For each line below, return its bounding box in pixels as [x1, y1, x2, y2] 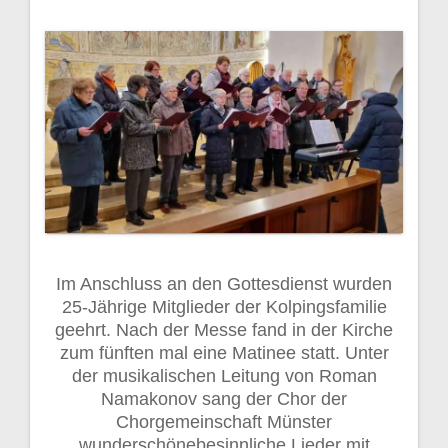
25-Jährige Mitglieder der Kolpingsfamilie [61, 296, 387, 317]
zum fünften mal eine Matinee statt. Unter [59, 342, 389, 363]
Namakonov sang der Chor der [101, 388, 347, 409]
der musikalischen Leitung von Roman [71, 365, 377, 386]
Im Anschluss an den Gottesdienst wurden [56, 273, 392, 294]
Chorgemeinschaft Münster [116, 411, 332, 432]
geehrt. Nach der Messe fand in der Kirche [55, 319, 393, 340]
